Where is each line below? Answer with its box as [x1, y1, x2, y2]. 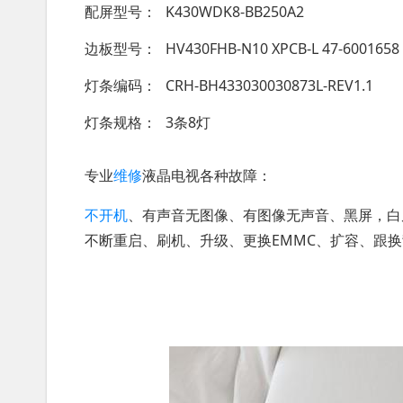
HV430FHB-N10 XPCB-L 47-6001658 [166, 39, 399, 58]
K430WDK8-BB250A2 [166, 2, 304, 22]
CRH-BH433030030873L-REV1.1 [166, 76, 373, 95]
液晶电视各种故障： [142, 166, 272, 185]
